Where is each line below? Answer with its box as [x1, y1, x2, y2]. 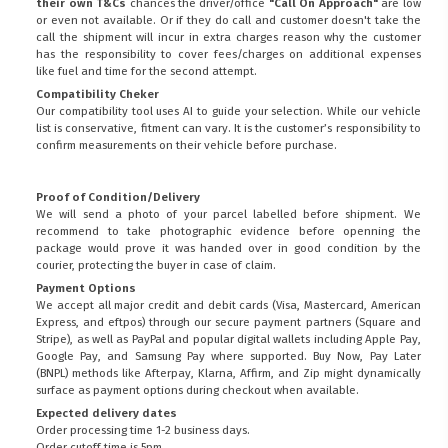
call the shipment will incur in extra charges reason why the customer [36, 29, 421, 44]
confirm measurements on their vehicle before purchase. [36, 137, 338, 152]
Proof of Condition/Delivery [36, 190, 201, 205]
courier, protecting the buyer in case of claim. [36, 258, 277, 273]
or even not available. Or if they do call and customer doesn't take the [36, 12, 421, 27]
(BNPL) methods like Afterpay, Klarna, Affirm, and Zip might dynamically [36, 366, 421, 381]
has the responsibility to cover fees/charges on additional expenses [36, 46, 421, 61]
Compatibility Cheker [36, 86, 160, 101]
